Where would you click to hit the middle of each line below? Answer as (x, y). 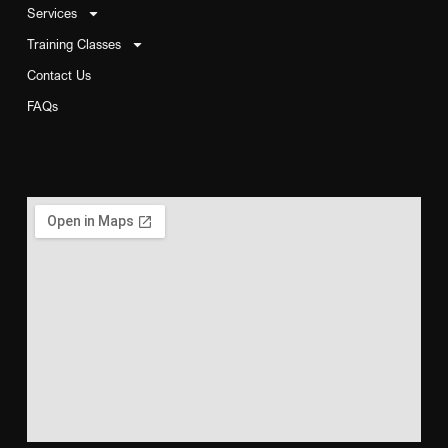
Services (51, 12)
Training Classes (73, 43)
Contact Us (58, 74)
